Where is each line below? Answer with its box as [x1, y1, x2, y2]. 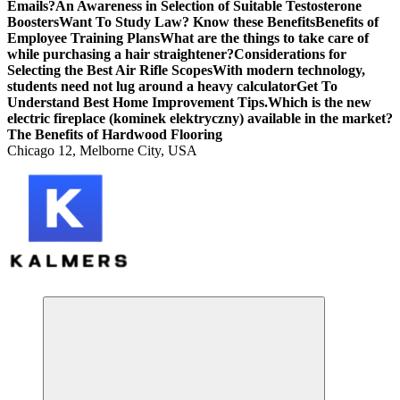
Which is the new [268, 95, 371, 110]
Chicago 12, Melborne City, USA [7, 143, 197, 158]
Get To [296, 79, 337, 94]
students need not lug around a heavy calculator [7, 79, 296, 94]
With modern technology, [212, 62, 365, 78]
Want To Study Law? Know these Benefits [59, 14, 315, 29]
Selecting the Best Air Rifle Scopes [7, 62, 212, 78]
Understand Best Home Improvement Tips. [7, 95, 268, 110]
